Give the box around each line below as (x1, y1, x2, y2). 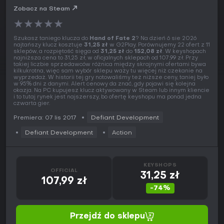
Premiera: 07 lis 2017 (13, 115, 76, 121)
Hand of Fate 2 (89, 36, 135, 42)
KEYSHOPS (143, 163, 176, 168)
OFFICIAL (50, 168, 78, 173)
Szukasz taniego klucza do (13, 36, 89, 42)
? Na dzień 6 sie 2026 (135, 36, 196, 42)
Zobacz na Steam (13, 6, 70, 12)
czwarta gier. (13, 101, 50, 107)
